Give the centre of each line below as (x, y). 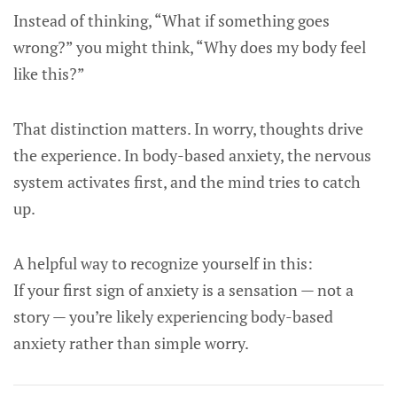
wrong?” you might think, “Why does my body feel (190, 47)
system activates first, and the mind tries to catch (187, 182)
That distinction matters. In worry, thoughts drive (188, 128)
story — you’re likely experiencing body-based (173, 316)
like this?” (49, 74)
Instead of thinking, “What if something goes (171, 20)
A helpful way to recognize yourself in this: (163, 263)
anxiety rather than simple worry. (131, 343)
